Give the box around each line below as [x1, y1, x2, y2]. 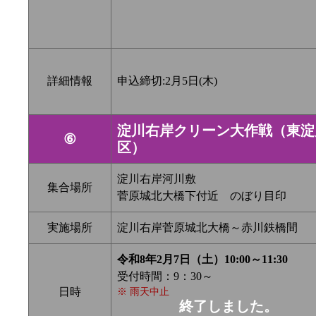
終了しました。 [179, 298, 278, 315]
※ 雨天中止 [117, 286, 169, 298]
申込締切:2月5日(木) [117, 75, 217, 87]
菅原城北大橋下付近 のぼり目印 [117, 190, 286, 202]
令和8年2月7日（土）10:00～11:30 [117, 253, 288, 266]
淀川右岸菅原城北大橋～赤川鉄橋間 [117, 221, 298, 234]
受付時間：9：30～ [117, 270, 213, 283]
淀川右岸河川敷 [117, 173, 196, 186]
